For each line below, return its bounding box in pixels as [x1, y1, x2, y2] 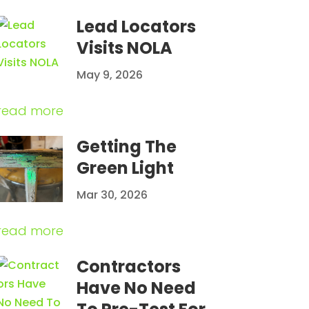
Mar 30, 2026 [76, 187, 148, 203]
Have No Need [76, 277, 196, 300]
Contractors [76, 255, 181, 279]
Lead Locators [76, 15, 196, 39]
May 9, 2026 [76, 67, 143, 83]
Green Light [76, 157, 174, 180]
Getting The [76, 135, 177, 159]
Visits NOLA [76, 37, 172, 60]
